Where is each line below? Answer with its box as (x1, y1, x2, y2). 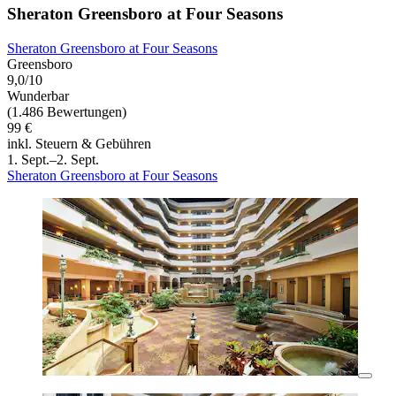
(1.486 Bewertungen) (7, 104, 126, 120)
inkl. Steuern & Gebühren (7, 136, 151, 152)
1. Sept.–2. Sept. (7, 152, 99, 168)
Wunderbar (7, 88, 69, 104)
